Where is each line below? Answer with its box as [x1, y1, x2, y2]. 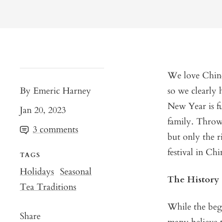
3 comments [33, 123, 78, 136]
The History [167, 173, 219, 186]
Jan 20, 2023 [20, 104, 66, 117]
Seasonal [60, 166, 92, 178]
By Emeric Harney [20, 85, 91, 98]
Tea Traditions [20, 181, 76, 194]
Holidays [20, 166, 54, 178]
